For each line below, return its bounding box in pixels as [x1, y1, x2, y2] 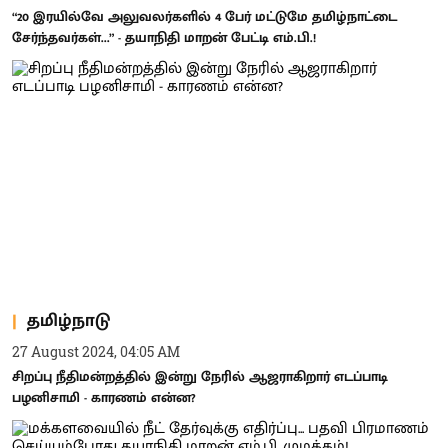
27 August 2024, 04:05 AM [12, 342, 180, 361]
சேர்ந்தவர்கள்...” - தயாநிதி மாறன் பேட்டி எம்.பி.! [12, 25, 316, 49]
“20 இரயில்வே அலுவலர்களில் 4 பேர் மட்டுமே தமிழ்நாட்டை [12, 4, 397, 28]
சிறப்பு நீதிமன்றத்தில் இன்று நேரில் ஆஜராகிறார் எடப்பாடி [12, 365, 388, 388]
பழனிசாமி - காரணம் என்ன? [12, 386, 196, 409]
